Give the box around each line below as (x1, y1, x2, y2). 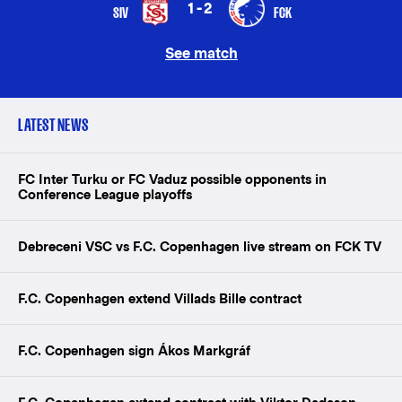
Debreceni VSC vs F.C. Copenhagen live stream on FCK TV (18, 239, 381, 254)
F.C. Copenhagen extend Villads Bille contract (18, 291, 301, 306)
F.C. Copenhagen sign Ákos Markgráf (18, 343, 250, 358)
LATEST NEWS (18, 116, 89, 135)
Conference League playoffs (18, 187, 192, 202)
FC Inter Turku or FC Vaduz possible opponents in (18, 171, 327, 187)
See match (164, 45, 238, 62)
